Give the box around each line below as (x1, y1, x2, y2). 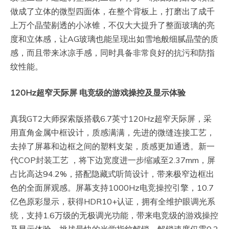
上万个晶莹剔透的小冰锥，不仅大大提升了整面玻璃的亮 (10, 20, 215, 31)
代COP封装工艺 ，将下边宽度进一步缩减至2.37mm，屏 (10, 155, 215, 166)
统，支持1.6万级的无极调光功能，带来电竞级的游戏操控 (10, 210, 218, 221)
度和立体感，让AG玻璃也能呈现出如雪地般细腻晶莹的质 (10, 34, 218, 44)
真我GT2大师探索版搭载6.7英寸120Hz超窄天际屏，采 (10, 113, 212, 124)
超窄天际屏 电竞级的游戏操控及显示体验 (36, 87, 186, 98)
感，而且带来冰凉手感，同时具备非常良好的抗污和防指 (10, 48, 215, 58)
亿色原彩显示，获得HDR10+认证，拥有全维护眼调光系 (10, 196, 215, 207)
